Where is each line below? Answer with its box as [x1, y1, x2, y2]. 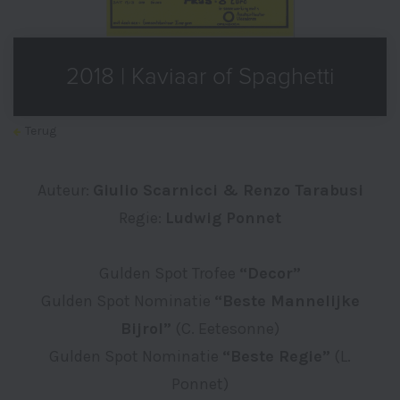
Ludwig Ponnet [165, 208, 281, 228]
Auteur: [37, 180, 93, 200]
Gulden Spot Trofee [99, 263, 239, 283]
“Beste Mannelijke [213, 291, 360, 311]
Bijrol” [121, 319, 171, 338]
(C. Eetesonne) [171, 319, 279, 338]
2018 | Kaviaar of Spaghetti [65, 62, 335, 90]
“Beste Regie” [222, 346, 330, 366]
